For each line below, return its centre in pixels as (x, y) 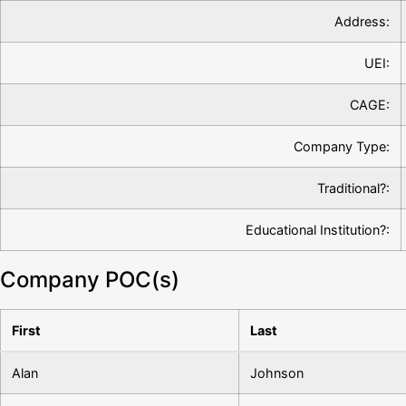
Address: (362, 21)
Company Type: (342, 146)
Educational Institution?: (318, 230)
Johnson (277, 373)
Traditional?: (353, 188)
